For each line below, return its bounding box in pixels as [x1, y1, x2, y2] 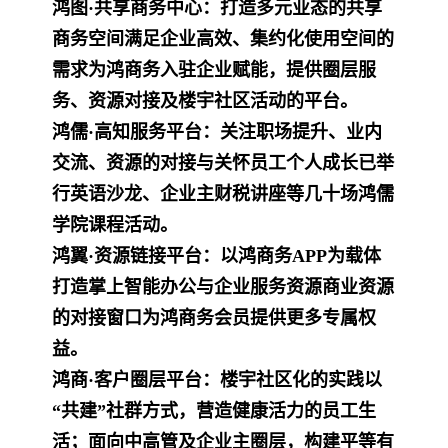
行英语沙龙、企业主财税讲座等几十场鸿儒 [52, 183, 394, 204]
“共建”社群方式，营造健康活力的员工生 [52, 400, 376, 421]
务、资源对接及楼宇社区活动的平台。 [52, 90, 358, 111]
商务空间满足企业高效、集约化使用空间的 [52, 28, 394, 49]
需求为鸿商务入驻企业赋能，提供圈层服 [52, 59, 376, 80]
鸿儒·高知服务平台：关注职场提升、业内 [52, 121, 382, 142]
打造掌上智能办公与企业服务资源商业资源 [52, 276, 394, 297]
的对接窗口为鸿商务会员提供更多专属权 [52, 307, 376, 328]
